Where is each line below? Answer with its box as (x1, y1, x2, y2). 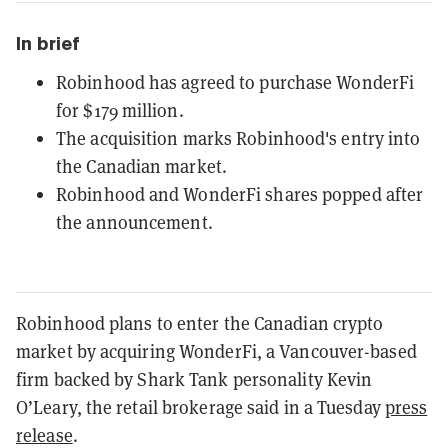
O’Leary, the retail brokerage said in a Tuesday (16, 394, 385, 419)
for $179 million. (56, 97, 184, 122)
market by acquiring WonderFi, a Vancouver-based (16, 338, 417, 363)
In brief (16, 32, 80, 54)
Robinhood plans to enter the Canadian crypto (16, 310, 384, 335)
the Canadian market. (56, 153, 228, 178)
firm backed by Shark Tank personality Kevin (16, 366, 373, 391)
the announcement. (56, 209, 213, 234)
